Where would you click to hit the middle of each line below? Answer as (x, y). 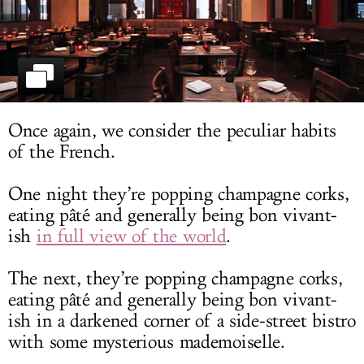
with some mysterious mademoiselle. (147, 342)
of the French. (62, 152)
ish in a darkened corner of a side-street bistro (182, 321)
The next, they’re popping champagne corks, (175, 279)
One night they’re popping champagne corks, (179, 195)
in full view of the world (131, 237)
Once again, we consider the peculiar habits (173, 131)
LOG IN (182, 18)
